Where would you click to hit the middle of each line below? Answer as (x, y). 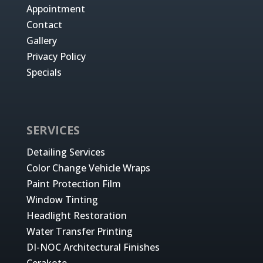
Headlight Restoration (76, 215)
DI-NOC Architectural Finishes (93, 247)
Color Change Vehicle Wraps (88, 168)
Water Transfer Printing (79, 231)
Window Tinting (62, 199)
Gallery (41, 40)
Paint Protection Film (73, 183)
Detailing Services (65, 152)
